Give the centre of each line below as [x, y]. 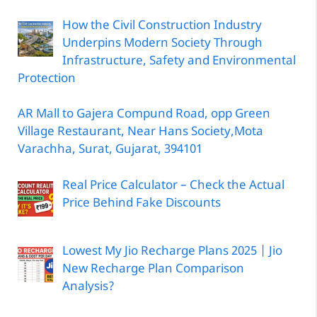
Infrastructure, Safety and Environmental [179, 61]
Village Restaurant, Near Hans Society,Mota [140, 133]
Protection [47, 79]
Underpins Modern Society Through [162, 44]
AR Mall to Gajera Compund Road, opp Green [144, 115]
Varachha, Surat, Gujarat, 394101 [110, 150]
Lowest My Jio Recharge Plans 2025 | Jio [172, 252]
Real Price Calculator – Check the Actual [173, 186]
